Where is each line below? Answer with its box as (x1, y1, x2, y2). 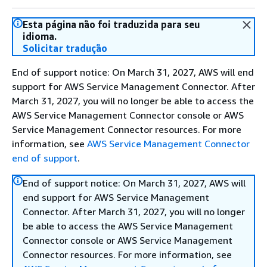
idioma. (23, 30, 57, 42)
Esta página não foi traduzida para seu (23, 18, 200, 30)
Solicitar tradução (23, 42, 108, 54)
